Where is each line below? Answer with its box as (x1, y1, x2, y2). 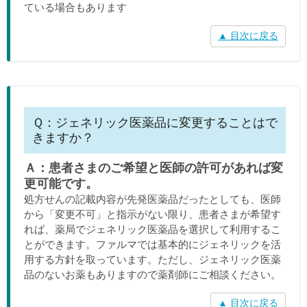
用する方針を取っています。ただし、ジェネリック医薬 (24, 254, 281, 265)
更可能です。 (24, 176, 98, 191)
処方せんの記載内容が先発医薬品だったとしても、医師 (24, 193, 281, 205)
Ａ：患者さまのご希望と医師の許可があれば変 (24, 160, 283, 175)
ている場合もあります (24, 1, 127, 13)
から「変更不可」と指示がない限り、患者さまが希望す (24, 208, 281, 220)
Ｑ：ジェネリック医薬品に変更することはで (32, 115, 278, 130)
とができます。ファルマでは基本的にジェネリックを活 (24, 238, 281, 250)
